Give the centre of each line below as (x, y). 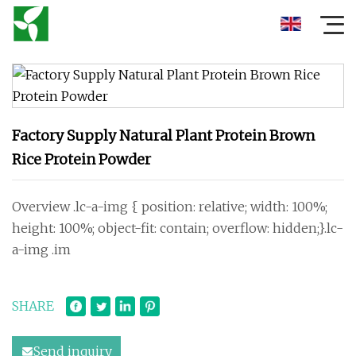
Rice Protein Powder (81, 159)
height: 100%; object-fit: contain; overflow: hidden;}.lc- (178, 228)
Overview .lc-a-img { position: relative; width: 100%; (170, 207)
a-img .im (42, 250)
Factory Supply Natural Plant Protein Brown (163, 135)
